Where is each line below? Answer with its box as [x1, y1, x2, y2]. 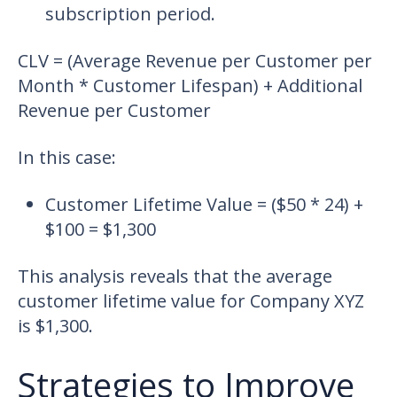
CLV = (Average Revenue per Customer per [18, 48, 372, 73]
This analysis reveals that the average [18, 264, 332, 289]
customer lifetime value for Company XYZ [18, 289, 364, 314]
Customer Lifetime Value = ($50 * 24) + [44, 192, 363, 217]
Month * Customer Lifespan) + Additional [18, 73, 362, 97]
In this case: [18, 144, 116, 169]
